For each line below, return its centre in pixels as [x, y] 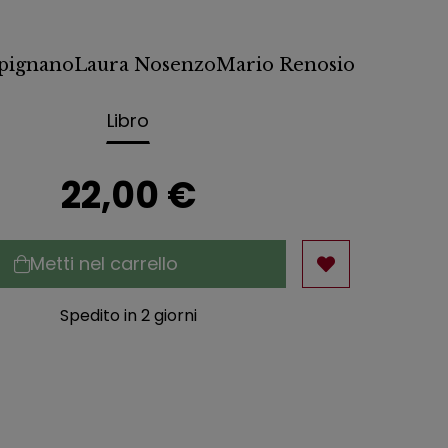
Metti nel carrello [104, 264]
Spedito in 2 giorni [128, 315]
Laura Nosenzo [145, 64]
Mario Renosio [285, 64]
